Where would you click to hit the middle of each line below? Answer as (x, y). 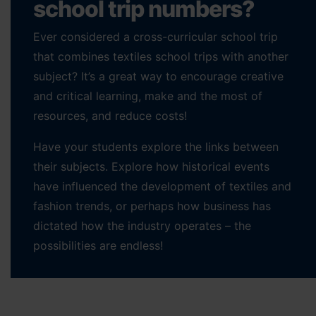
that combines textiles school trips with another (161, 56)
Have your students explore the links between (156, 146)
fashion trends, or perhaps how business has (152, 206)
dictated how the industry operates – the (142, 225)
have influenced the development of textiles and (162, 186)
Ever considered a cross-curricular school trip (156, 36)
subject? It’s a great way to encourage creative (158, 76)
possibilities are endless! (98, 245)
